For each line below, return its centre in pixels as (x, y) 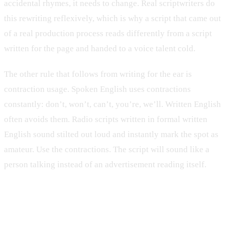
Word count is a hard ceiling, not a (105, 205)
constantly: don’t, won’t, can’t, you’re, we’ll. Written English (113, 104)
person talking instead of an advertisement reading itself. (105, 165)
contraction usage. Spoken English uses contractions (97, 89)
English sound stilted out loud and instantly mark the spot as (111, 135)
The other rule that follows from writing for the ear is (98, 74)
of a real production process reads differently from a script (108, 33)
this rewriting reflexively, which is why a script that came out (113, 18)
